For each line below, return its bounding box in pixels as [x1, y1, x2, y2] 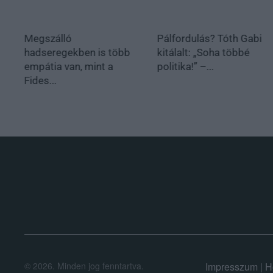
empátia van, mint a [24, 60, 113, 73]
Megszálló [24, 32, 72, 44]
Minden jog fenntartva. [55, 259, 144, 272]
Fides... [24, 74, 57, 87]
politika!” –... [157, 60, 214, 73]
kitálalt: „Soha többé [157, 46, 250, 58]
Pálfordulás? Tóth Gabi [157, 32, 262, 44]
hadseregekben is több [24, 46, 130, 58]
